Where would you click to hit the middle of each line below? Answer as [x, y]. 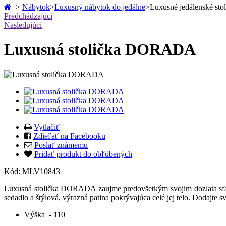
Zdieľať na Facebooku [69, 136]
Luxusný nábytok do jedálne [100, 7]
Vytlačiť [47, 127]
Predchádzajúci [28, 16]
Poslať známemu [61, 145]
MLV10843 [41, 171]
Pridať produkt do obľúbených [83, 154]
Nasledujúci [23, 25]
